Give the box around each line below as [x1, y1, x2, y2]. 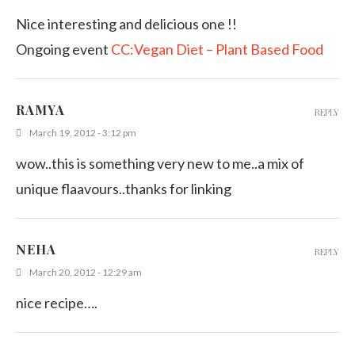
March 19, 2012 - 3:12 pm [29, 126, 136, 139]
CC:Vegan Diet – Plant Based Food [111, 40, 323, 58]
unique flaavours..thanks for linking [16, 179, 231, 197]
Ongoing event [16, 40, 111, 58]
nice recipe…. [16, 293, 97, 311]
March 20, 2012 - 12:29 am [29, 265, 142, 278]
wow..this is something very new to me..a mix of [16, 154, 304, 172]
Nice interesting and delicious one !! [16, 14, 237, 32]
